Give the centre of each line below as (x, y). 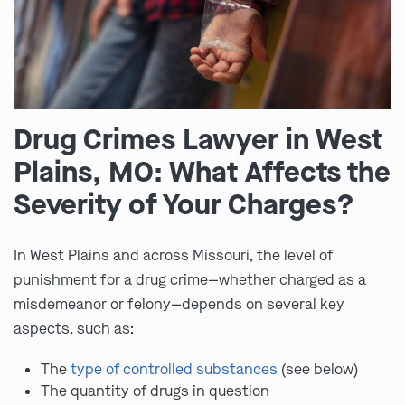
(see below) (318, 370)
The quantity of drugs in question (155, 391)
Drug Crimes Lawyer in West (198, 140)
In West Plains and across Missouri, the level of (173, 256)
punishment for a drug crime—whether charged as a (190, 280)
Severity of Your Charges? (184, 205)
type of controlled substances (174, 370)
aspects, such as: (74, 329)
